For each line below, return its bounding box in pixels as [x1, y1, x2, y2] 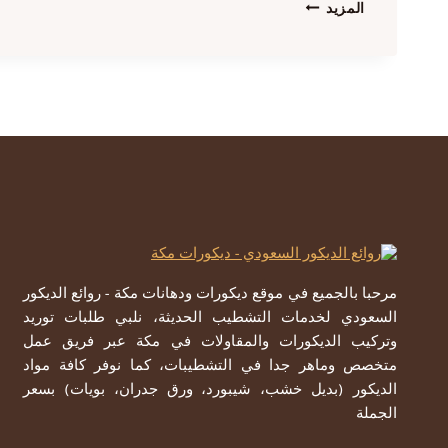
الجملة [356, 407, 397, 423]
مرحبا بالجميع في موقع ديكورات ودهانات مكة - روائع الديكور [23, 287, 397, 303]
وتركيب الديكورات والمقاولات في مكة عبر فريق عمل [23, 335, 397, 351]
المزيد [325, 4, 365, 19]
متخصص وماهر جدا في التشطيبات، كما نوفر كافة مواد [23, 359, 397, 375]
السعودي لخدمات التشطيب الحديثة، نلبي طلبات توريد [23, 311, 397, 327]
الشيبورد [273, 41, 327, 56]
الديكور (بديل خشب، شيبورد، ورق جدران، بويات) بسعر [23, 383, 397, 399]
